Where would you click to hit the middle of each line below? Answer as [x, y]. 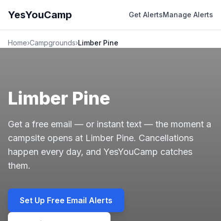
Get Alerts [146, 15]
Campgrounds [53, 43]
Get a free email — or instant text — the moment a [110, 124]
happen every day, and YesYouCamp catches [100, 152]
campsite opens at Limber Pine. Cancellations [101, 138]
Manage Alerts [188, 15]
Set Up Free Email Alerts [66, 200]
